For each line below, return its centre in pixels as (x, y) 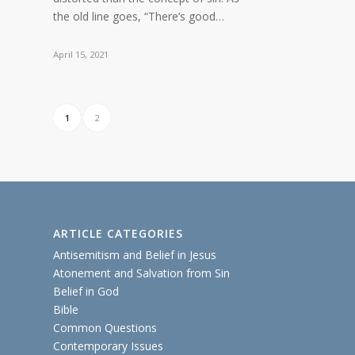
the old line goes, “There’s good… (139, 16)
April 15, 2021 (81, 54)
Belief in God (86, 291)
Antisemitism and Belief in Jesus (135, 254)
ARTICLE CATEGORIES (118, 233)
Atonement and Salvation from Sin (141, 273)
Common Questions (105, 327)
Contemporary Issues (108, 345)
